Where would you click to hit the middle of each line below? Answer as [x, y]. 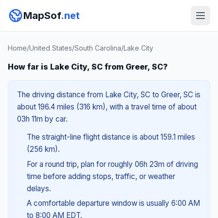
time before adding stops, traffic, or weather [101, 176]
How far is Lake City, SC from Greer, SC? [88, 67]
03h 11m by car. [42, 119]
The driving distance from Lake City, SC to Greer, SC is [109, 95]
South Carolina [98, 48]
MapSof [42, 16]
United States [51, 48]
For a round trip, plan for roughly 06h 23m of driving [112, 164]
